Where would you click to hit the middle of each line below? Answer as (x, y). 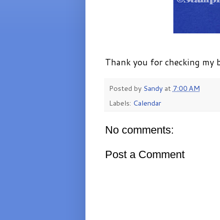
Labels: (121, 103)
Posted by (126, 88)
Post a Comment (145, 154)
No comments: (139, 130)
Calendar (147, 103)
